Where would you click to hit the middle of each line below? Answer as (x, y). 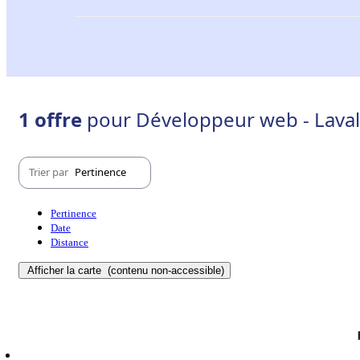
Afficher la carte (66, 270)
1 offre (53, 119)
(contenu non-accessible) (164, 270)
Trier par (50, 172)
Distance (70, 242)
